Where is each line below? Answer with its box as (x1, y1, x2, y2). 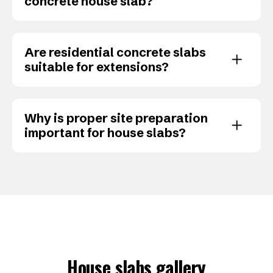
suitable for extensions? (24, 58, 169, 74)
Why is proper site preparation (24, 110, 208, 126)
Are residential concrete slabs (24, 44, 206, 60)
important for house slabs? (24, 124, 186, 140)
